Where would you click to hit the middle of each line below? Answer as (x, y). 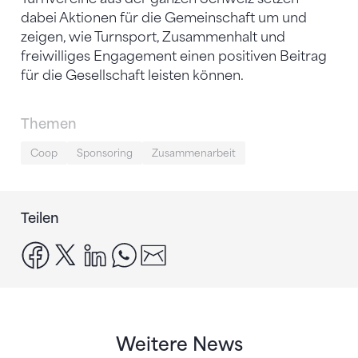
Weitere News (179, 345)
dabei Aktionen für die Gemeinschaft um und (164, 18)
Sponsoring (105, 153)
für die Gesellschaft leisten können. (136, 76)
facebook (81, 250)
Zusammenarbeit (194, 153)
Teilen (40, 219)
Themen (49, 124)
